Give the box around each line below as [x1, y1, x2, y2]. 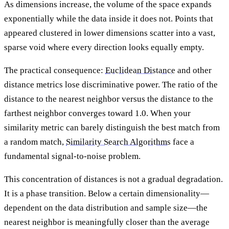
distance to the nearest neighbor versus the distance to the [4, 94, 213, 104]
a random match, [4, 137, 66, 147]
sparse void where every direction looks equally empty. [4, 42, 204, 53]
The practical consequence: [4, 65, 105, 76]
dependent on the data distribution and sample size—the [4, 203, 208, 213]
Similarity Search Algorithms [66, 137, 171, 147]
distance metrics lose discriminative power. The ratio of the [4, 80, 218, 90]
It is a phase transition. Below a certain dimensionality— [4, 189, 209, 199]
